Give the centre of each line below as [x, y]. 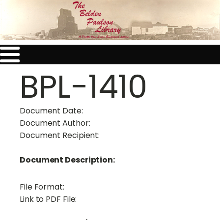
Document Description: [67, 160]
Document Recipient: [61, 135]
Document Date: [52, 110]
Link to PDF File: [49, 199]
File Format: [43, 187]
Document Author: [56, 123]
